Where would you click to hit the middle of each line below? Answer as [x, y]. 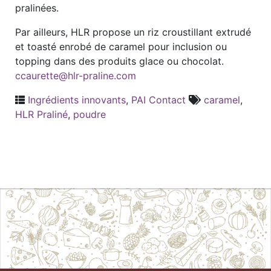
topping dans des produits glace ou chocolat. [119, 61]
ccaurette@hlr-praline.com [76, 76]
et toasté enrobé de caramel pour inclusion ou [121, 47]
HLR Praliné [41, 114]
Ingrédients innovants [77, 100]
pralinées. [37, 8]
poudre [90, 114]
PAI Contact [158, 100]
